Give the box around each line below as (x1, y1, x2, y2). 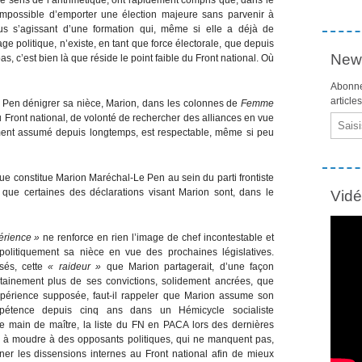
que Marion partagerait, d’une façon (101, 260, 274, 272)
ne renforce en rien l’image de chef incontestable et (40, 231, 275, 243)
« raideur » (48, 260, 102, 272)
